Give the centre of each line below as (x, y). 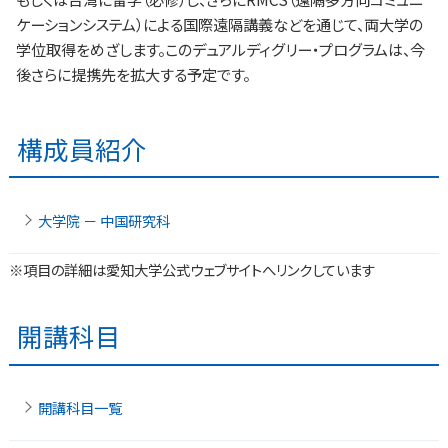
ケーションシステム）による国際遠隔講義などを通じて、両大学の (220, 24)
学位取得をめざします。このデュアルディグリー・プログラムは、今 (221, 49)
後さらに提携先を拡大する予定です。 (133, 74)
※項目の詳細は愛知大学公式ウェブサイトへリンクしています (191, 270)
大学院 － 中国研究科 (104, 220)
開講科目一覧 (80, 408)
